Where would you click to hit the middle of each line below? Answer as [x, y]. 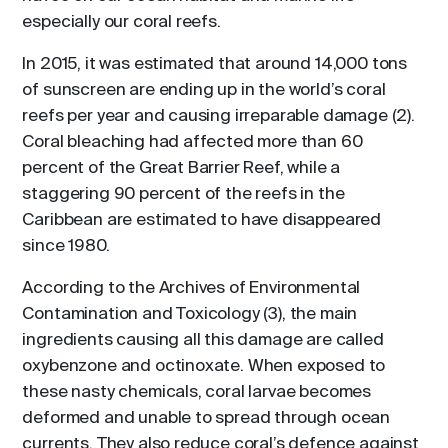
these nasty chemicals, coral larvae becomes [197, 392]
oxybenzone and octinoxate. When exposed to [204, 366]
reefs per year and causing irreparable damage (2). [218, 116]
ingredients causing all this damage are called [203, 340]
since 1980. [66, 246]
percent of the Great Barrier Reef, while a [181, 168]
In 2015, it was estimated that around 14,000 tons [215, 64]
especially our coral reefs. [121, 22]
